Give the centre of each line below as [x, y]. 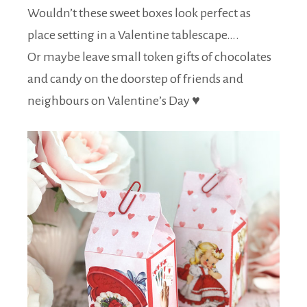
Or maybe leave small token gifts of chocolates [149, 57]
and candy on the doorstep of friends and [135, 79]
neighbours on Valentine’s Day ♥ [114, 101]
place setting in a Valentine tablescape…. [133, 35]
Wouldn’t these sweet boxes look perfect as [139, 13]
